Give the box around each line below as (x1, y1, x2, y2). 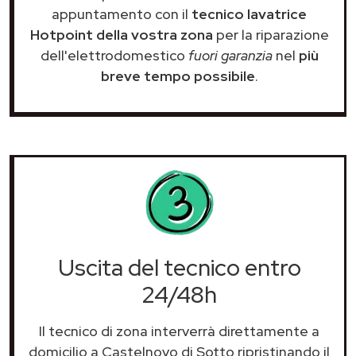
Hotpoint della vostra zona (29, 25, 213, 44)
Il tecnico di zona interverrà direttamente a (39, 321, 319, 340)
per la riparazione (212, 25, 329, 44)
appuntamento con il (52, 4, 192, 23)
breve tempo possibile (100, 66, 255, 85)
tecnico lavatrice (192, 4, 307, 23)
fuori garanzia (188, 45, 273, 64)
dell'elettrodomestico (40, 45, 188, 64)
